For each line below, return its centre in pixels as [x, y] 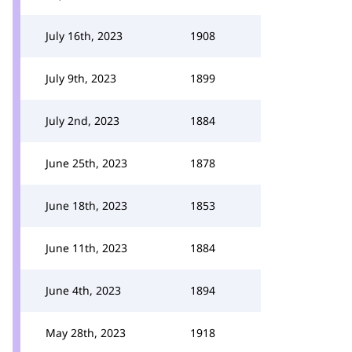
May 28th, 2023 [86, 333]
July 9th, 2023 [81, 78]
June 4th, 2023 [83, 290]
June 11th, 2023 [86, 248]
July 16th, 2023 [84, 36]
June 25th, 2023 [86, 163]
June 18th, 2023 [86, 205]
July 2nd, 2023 [82, 121]
